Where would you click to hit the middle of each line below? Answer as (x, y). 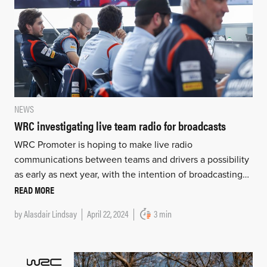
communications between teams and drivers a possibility (131, 159)
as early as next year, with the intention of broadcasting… (131, 174)
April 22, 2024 (108, 213)
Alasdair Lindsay (50, 213)
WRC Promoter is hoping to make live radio (103, 145)
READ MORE (34, 190)
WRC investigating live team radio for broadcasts (120, 125)
